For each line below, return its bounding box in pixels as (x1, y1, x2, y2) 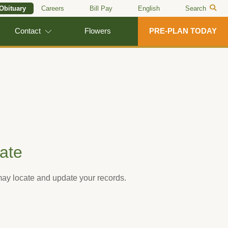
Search (185, 5, 206, 12)
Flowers (84, 27, 111, 35)
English (137, 5, 160, 12)
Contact (15, 27, 41, 35)
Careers (41, 5, 64, 12)
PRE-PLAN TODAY (149, 27, 217, 35)
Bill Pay (89, 5, 112, 12)
